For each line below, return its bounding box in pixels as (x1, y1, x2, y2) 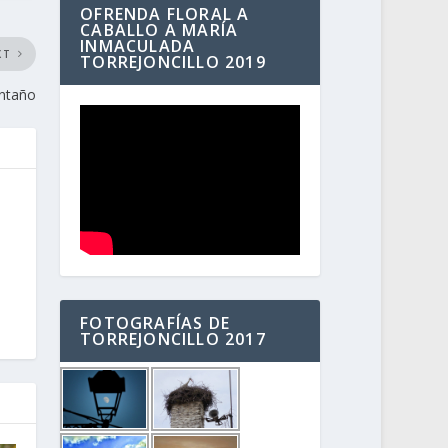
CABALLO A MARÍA (80, 19, 239, 42)
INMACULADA (80, 35, 196, 58)
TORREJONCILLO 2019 (80, 51, 266, 74)
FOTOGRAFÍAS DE (80, 311, 230, 334)
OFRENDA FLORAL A (80, 3, 250, 26)
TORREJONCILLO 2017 (80, 327, 266, 350)
